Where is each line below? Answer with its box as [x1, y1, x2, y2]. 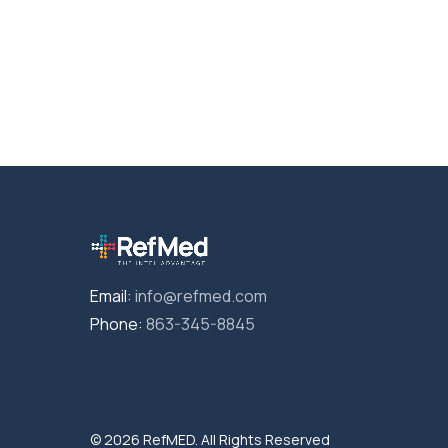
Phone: [90, 313, 146, 336]
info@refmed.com [135, 285, 267, 308]
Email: [90, 285, 135, 308]
